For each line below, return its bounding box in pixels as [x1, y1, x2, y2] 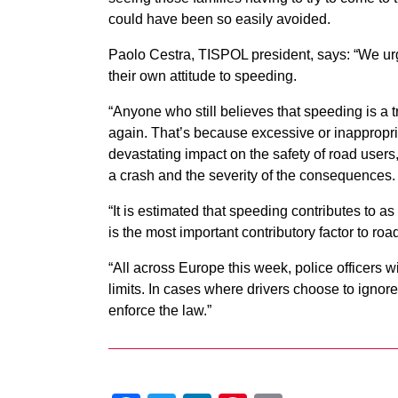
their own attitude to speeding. [108, 68, 297, 84]
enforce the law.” [108, 303, 211, 318]
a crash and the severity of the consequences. [108, 168, 395, 183]
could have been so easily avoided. [108, 12, 330, 27]
